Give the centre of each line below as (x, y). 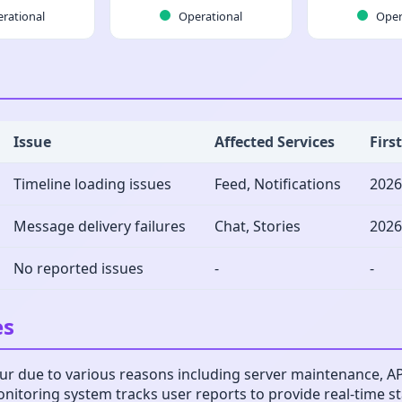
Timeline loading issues (92, 184)
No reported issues (79, 268)
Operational (209, 16)
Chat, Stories (258, 226)
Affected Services (275, 142)
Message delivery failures (100, 226)
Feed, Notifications (278, 184)
